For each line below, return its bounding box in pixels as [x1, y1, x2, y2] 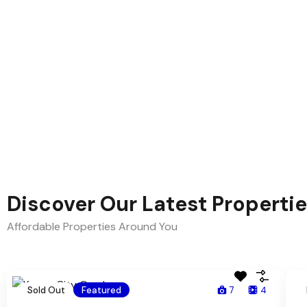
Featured [82, 284, 121, 296]
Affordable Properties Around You [7, 219, 177, 234]
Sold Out [27, 284, 65, 296]
